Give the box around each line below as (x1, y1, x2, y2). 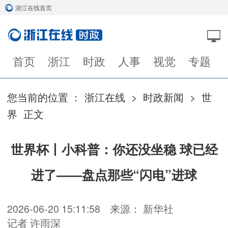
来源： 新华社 (110, 201, 174, 216)
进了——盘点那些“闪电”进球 (31, 165, 197, 184)
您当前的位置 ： (7, 90, 81, 105)
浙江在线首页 (15, 3, 52, 12)
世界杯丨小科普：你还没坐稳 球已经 (10, 140, 218, 159)
